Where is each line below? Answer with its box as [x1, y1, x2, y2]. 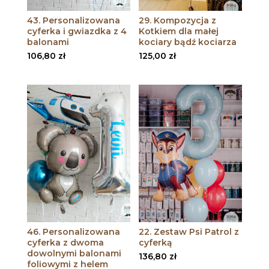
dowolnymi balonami [26, 248, 121, 259]
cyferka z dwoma [26, 237, 104, 249]
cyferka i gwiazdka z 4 [26, 25, 127, 37]
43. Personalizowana [26, 14, 120, 26]
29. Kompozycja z [139, 14, 217, 26]
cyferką [139, 237, 173, 249]
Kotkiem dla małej [139, 25, 219, 37]
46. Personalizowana [26, 226, 120, 238]
